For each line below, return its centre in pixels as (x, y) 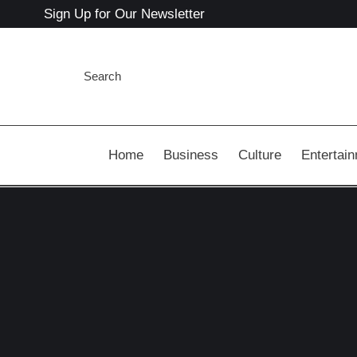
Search (103, 76)
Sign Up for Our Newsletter (124, 14)
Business (191, 155)
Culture (260, 155)
